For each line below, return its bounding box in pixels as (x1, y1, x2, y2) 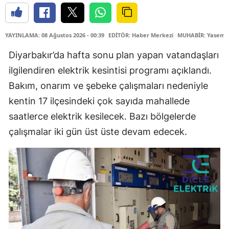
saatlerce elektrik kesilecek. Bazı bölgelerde (9, 110, 196, 122)
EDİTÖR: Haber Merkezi (108, 31, 173, 39)
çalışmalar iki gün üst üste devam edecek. (9, 126, 187, 137)
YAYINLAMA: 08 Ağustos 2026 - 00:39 (5, 31, 104, 39)
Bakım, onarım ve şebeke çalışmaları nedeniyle (9, 80, 208, 91)
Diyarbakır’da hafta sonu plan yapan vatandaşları (9, 49, 219, 60)
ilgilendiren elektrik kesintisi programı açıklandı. (9, 64, 212, 76)
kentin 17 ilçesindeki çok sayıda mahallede (9, 95, 190, 106)
